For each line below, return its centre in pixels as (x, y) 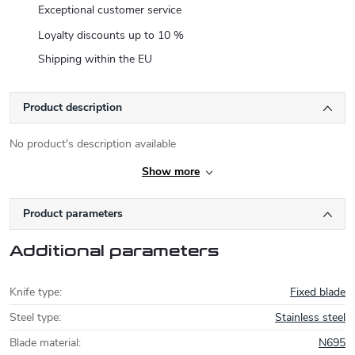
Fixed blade (318, 292)
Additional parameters (114, 251)
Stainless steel (310, 317)
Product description (73, 107)
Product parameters (73, 214)
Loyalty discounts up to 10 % (111, 35)
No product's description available (93, 144)
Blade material (44, 343)
